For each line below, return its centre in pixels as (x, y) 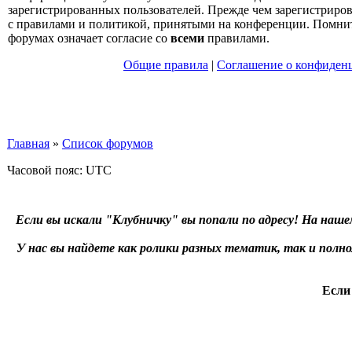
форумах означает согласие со (89, 38)
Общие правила (166, 65)
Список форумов (108, 143)
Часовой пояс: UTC (59, 170)
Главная (28, 143)
